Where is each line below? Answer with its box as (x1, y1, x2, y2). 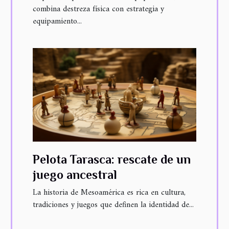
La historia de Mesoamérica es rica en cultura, (33, 185, 186, 200)
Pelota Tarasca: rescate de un (33, 152, 191, 166)
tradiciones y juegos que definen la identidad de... (33, 197, 194, 212)
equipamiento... (33, 14, 82, 29)
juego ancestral (33, 167, 117, 181)
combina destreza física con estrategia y (33, 2, 164, 16)
